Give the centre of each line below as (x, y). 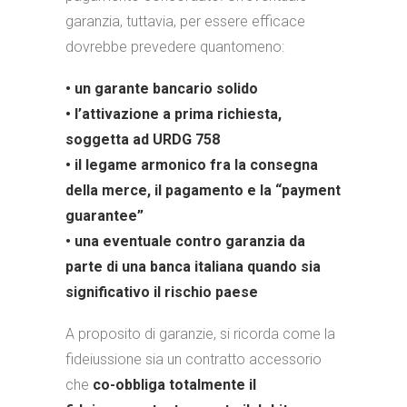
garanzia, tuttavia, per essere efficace (185, 21)
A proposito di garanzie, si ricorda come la (200, 334)
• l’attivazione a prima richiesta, (174, 114)
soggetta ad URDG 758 (143, 139)
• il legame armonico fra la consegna (192, 165)
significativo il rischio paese (162, 292)
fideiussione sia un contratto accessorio (194, 359)
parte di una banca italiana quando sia (193, 267)
